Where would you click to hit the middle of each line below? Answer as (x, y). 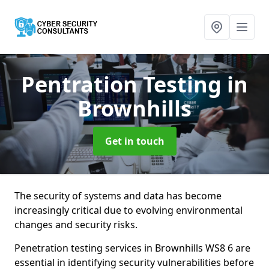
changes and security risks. (76, 225)
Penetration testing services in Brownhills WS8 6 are (132, 248)
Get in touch (134, 141)
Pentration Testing (124, 84)
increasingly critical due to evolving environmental (128, 210)
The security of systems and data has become (118, 196)
